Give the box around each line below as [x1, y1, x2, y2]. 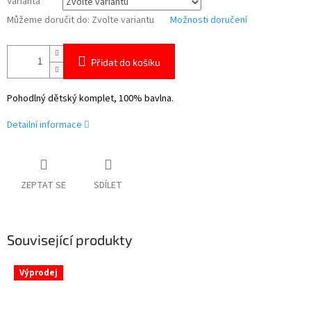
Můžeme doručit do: [7, 13, 90, 28]
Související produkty [7, 230, 133, 248]
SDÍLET [94, 178, 122, 192]
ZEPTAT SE [21, 178, 66, 192]
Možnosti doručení [170, 13, 247, 28]
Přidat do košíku [91, 56, 160, 69]
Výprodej [19, 267, 58, 280]
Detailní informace [7, 118, 82, 133]
